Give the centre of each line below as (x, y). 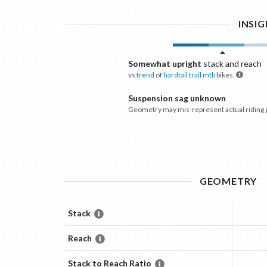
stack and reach (231, 63)
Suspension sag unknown (177, 98)
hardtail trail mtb (189, 74)
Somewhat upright (164, 63)
